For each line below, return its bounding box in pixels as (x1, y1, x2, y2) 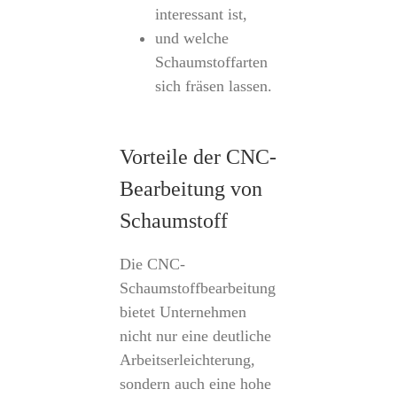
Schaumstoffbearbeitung (119, 279, 276, 297)
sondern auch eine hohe (119, 375, 271, 393)
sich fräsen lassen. (154, 77, 272, 95)
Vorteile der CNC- (119, 145, 276, 168)
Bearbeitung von (119, 177, 262, 200)
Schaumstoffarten (154, 53, 268, 71)
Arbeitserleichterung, (119, 351, 255, 369)
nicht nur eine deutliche (119, 327, 271, 345)
